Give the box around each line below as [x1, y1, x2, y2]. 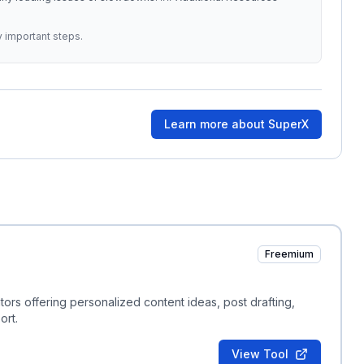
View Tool [232, 347, 289, 361]
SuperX [268, 117, 310, 131]
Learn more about [164, 117, 269, 131]
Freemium [265, 248, 314, 260]
